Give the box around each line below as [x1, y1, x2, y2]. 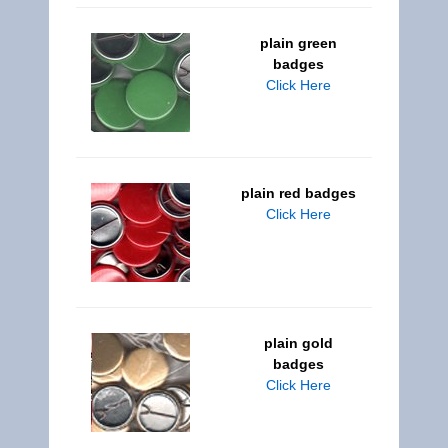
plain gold [263, 335, 333, 351]
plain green [259, 35, 337, 51]
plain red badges [240, 185, 356, 201]
